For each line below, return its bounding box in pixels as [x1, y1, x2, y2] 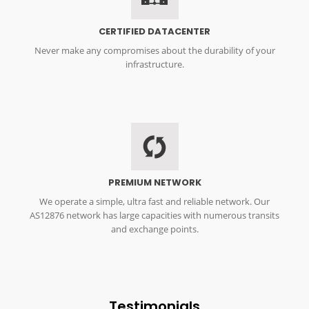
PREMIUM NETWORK [108, 176, 201, 190]
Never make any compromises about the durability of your [34, 44, 275, 57]
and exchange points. [110, 223, 199, 236]
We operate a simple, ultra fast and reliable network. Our [39, 195, 270, 208]
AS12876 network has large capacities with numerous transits [30, 209, 279, 222]
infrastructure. [125, 58, 184, 71]
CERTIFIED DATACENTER [99, 25, 210, 39]
